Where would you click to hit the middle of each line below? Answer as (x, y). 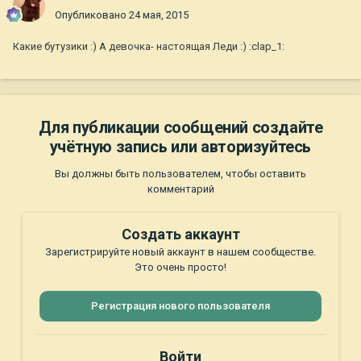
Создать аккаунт (180, 234)
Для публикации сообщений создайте (180, 128)
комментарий (180, 189)
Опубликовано (92, 15)
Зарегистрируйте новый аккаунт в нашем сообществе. (180, 252)
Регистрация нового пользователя (180, 306)
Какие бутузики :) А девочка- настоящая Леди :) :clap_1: (149, 47)
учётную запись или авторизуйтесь (180, 147)
